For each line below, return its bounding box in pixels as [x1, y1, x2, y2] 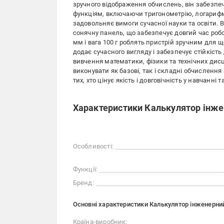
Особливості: [72, 142, 113, 150]
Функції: [72, 165, 98, 173]
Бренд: [72, 179, 94, 187]
